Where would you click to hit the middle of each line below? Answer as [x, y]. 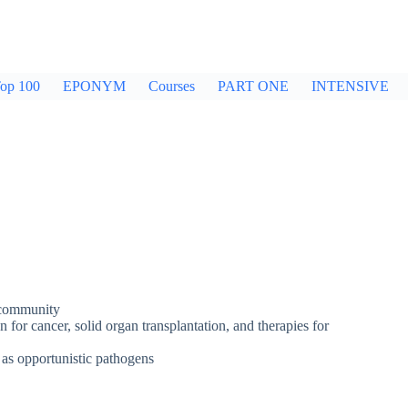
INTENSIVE [350, 86]
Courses [172, 86]
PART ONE [253, 86]
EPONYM [94, 86]
